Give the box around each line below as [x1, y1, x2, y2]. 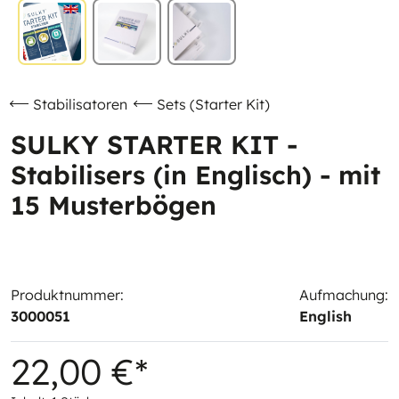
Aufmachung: [299, 286, 388, 304]
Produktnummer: [11, 286, 124, 304]
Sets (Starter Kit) [157, 95, 270, 113]
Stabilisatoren [33, 95, 127, 113]
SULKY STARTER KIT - [11, 128, 297, 160]
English [299, 307, 352, 325]
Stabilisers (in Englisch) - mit [11, 159, 380, 191]
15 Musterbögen [11, 189, 216, 221]
